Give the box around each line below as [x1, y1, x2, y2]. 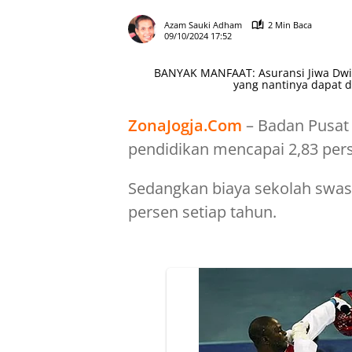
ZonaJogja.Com [128, 115, 242, 136]
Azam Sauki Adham [164, 19, 242, 31]
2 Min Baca [268, 19, 312, 31]
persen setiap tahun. [128, 201, 277, 222]
